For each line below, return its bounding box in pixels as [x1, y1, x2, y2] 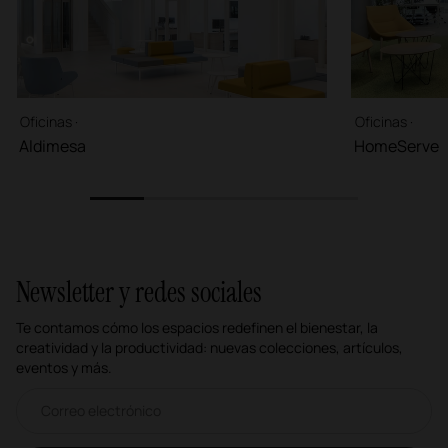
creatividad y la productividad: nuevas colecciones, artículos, [16, 337, 403, 357]
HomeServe [354, 134, 439, 157]
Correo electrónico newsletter [16, 387, 169, 402]
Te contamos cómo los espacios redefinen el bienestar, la [16, 317, 378, 337]
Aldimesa [19, 134, 86, 157]
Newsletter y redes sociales [16, 273, 262, 311]
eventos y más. [16, 357, 112, 377]
